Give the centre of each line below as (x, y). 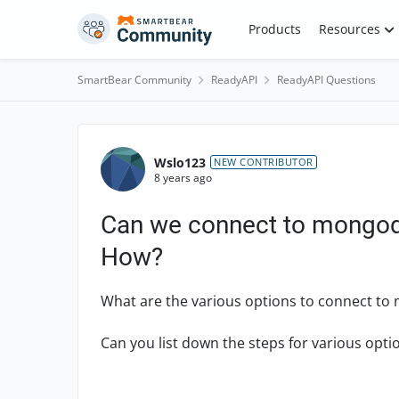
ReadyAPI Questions (326, 80)
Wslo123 (180, 162)
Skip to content (140, 25)
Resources (349, 29)
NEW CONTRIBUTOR (264, 162)
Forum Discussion (191, 140)
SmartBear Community (134, 80)
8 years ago (183, 177)
